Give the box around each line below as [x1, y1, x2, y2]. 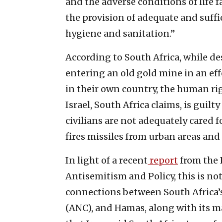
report [148, 154, 178, 166]
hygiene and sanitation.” [65, 27, 175, 39]
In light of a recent [65, 154, 148, 166]
